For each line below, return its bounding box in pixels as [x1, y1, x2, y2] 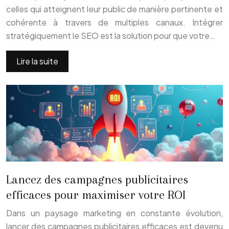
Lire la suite [16, 55, 58, 66]
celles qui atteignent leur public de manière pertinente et [6, 3, 223, 14]
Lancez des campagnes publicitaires [6, 172, 188, 187]
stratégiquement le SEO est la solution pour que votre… [6, 30, 215, 41]
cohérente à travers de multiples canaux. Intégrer [6, 16, 223, 28]
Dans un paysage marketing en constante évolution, [6, 208, 223, 219]
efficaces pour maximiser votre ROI [6, 188, 186, 202]
